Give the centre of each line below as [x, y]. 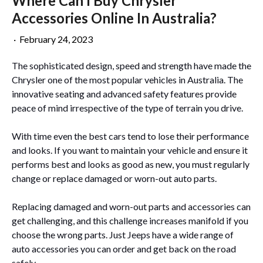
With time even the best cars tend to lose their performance [130, 136]
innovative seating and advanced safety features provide [124, 93]
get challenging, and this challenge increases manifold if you [130, 220]
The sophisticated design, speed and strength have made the [131, 65]
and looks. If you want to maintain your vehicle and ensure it [130, 150]
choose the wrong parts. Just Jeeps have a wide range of [123, 234]
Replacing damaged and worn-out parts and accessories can [131, 206]
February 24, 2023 [56, 39]
